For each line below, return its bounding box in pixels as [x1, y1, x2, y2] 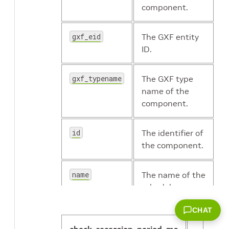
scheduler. [142, 182, 180, 193]
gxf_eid [72, 32, 101, 42]
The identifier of [142, 128, 203, 139]
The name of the [142, 170, 205, 180]
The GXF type [142, 74, 193, 84]
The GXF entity [142, 32, 199, 42]
